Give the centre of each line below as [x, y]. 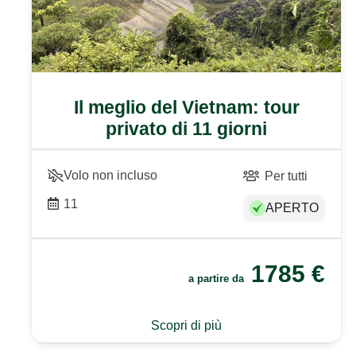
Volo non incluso [110, 175]
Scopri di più [187, 325]
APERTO [292, 208]
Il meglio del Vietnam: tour [186, 107]
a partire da [218, 279]
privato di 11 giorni [187, 128]
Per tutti [286, 176]
